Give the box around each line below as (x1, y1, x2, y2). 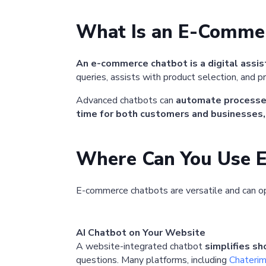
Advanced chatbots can (76, 94, 176, 107)
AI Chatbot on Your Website (76, 226, 205, 240)
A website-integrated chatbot (76, 240, 205, 254)
